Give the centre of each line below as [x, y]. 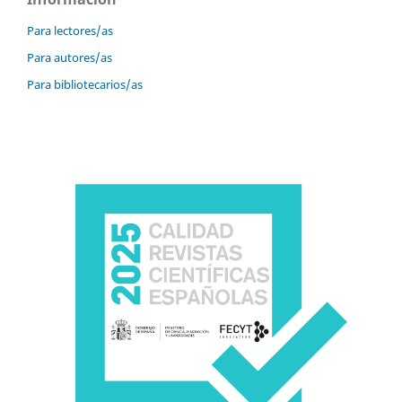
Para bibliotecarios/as [85, 85]
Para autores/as [70, 58]
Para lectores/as [70, 31]
